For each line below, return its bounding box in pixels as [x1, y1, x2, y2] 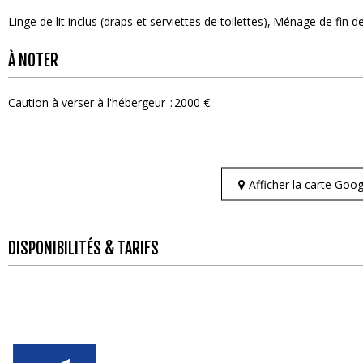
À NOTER [8, 49, 58, 70]
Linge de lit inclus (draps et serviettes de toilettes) [8, 13, 267, 29]
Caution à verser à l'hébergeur [8, 94, 165, 110]
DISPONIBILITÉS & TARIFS [8, 237, 159, 258]
